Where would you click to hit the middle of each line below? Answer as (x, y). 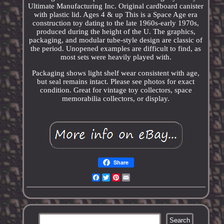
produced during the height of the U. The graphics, (116, 32)
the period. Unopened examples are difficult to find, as (116, 49)
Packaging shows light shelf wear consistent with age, (116, 73)
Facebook (115, 178)
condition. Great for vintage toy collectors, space (116, 90)
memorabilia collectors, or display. (116, 99)
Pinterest (134, 178)
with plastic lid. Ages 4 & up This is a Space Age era (116, 15)
